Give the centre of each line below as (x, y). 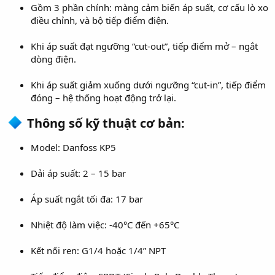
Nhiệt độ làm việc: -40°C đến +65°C (105, 225)
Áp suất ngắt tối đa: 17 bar (87, 199)
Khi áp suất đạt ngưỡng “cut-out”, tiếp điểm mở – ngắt (144, 46)
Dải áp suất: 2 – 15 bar (78, 173)
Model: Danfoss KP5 (73, 148)
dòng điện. (53, 59)
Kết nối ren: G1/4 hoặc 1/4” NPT (98, 251)
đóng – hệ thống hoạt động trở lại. (103, 98)
